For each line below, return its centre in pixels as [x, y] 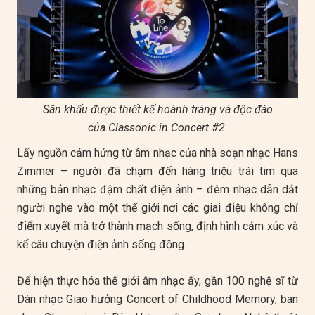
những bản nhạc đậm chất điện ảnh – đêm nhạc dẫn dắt [157, 189]
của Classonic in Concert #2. [157, 128]
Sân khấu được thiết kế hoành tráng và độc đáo [157, 109]
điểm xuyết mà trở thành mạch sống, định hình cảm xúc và [157, 226]
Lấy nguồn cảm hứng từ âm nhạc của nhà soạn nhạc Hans [157, 153]
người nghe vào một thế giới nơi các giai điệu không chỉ [157, 208]
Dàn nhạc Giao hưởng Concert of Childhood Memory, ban [157, 299]
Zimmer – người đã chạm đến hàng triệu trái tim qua [157, 171]
